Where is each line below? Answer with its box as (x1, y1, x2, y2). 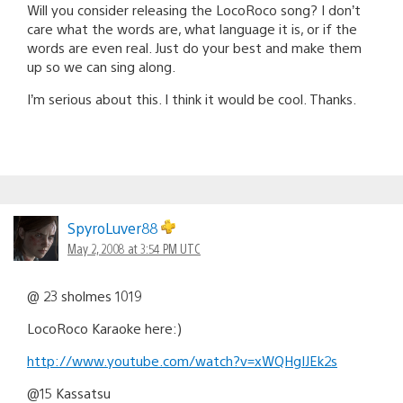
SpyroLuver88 (67, 218, 161, 237)
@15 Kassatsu (27, 383, 111, 401)
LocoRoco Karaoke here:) (27, 318, 182, 336)
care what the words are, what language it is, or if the (27, 19, 357, 37)
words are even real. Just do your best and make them (27, 38, 362, 56)
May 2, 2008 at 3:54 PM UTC (67, 239, 201, 256)
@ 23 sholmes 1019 (27, 286, 142, 304)
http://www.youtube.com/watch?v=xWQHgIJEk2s (27, 351, 337, 369)
